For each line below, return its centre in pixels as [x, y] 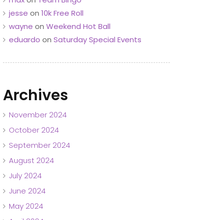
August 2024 [31, 160]
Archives [36, 95]
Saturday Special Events [97, 39]
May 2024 [26, 206]
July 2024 [25, 175]
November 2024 [38, 114]
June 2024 [27, 191]
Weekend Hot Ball [78, 26]
